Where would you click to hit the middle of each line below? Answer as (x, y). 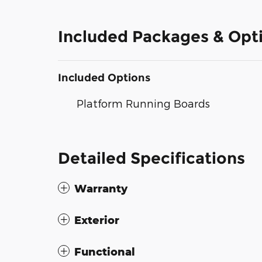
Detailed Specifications (151, 158)
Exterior (97, 220)
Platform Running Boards (143, 103)
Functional (105, 251)
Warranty (101, 188)
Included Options (104, 77)
